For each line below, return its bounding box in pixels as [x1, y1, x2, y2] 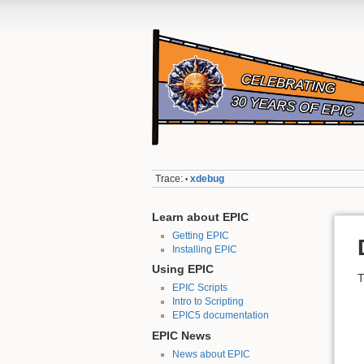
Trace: [155, 173, 184, 185]
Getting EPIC [171, 229, 229, 241]
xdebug [190, 173, 225, 185]
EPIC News [152, 329, 211, 342]
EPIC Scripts [171, 282, 227, 294]
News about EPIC [171, 349, 250, 361]
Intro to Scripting [171, 296, 244, 308]
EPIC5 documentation [171, 310, 269, 322]
